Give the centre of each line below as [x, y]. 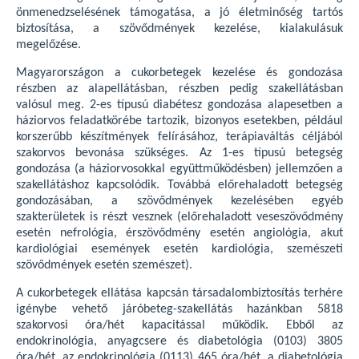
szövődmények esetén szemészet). [104, 265]
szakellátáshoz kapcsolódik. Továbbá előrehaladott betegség [179, 185]
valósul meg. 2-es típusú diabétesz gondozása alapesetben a [179, 105]
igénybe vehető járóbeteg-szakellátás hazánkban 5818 [179, 309]
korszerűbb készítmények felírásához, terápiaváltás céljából [179, 137]
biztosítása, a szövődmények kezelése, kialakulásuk [179, 28]
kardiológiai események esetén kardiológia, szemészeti [179, 249]
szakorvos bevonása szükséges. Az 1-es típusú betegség [179, 153]
